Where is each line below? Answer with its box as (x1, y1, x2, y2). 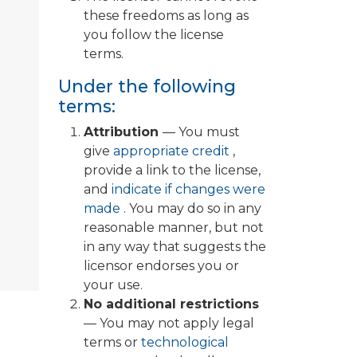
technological (141, 335, 229, 351)
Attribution (84, 124, 163, 140)
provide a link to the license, (84, 163, 261, 178)
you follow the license (84, 27, 224, 43)
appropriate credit (113, 143, 233, 159)
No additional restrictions (84, 296, 259, 312)
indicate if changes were (112, 182, 265, 198)
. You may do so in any (124, 201, 261, 217)
